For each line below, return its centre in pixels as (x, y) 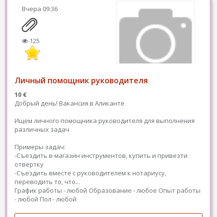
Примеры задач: (40, 147)
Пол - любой (58, 199)
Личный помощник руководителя (81, 80)
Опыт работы (179, 190)
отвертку (29, 164)
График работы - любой (51, 190)
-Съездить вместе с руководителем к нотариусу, (90, 173)
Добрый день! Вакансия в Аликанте (70, 103)
